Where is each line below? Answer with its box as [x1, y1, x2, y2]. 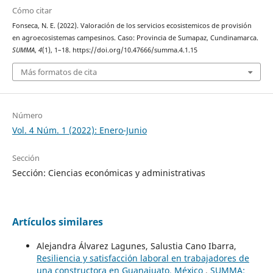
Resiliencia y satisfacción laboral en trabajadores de [36, 252, 249, 264]
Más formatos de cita [20, 66, 97, 77]
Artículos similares [12, 214, 103, 229]
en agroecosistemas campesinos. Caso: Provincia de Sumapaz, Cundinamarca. [12, 34, 258, 43]
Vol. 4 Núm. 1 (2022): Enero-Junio [12, 124, 147, 136]
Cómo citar [12, 5, 52, 16]
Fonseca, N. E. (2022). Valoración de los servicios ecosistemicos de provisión [12, 21, 252, 30]
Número [12, 109, 43, 121]
